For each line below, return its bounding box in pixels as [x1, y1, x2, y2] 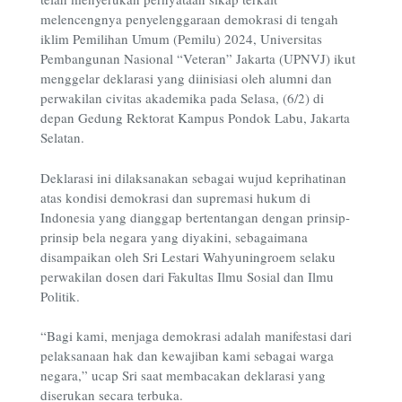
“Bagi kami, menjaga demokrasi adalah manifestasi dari [40, 327, 352, 345]
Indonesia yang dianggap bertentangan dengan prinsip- [40, 207, 350, 226]
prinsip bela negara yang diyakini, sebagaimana [40, 227, 308, 246]
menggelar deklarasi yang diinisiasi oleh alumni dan [40, 69, 332, 88]
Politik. [40, 286, 80, 305]
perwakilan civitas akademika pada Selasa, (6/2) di [40, 89, 324, 108]
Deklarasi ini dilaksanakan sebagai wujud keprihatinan [40, 168, 346, 187]
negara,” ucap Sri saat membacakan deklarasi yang [40, 366, 326, 385]
